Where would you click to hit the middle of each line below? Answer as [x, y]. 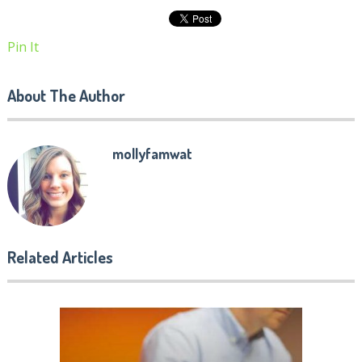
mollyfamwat [152, 154]
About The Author [66, 96]
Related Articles [60, 257]
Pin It [23, 47]
